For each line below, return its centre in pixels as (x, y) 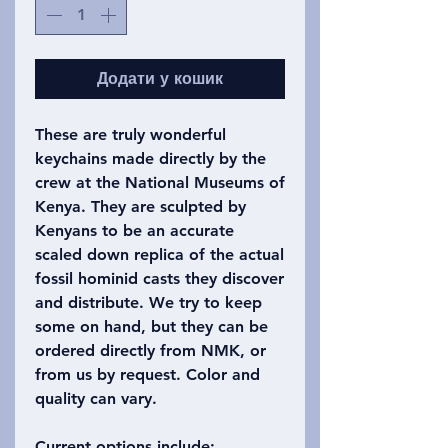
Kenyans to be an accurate (134, 231)
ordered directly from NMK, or (150, 351)
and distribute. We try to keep (148, 303)
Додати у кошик (160, 79)
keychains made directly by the (150, 159)
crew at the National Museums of (160, 183)
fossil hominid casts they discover (159, 279)
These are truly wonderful (130, 135)
